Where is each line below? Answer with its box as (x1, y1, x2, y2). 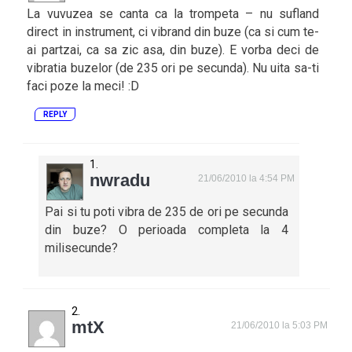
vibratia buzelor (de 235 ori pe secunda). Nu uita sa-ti (27, 60, 319, 75)
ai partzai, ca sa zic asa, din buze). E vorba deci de (27, 42, 319, 57)
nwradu (90, 170, 151, 190)
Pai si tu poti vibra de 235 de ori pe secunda (45, 204, 288, 219)
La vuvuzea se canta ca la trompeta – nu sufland (27, 6, 319, 21)
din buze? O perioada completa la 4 (45, 222, 288, 237)
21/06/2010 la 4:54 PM (198, 173, 295, 184)
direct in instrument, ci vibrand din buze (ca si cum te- (27, 24, 319, 39)
